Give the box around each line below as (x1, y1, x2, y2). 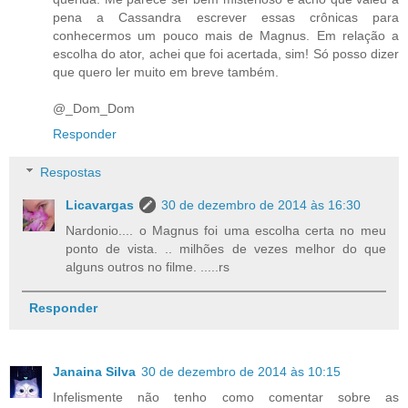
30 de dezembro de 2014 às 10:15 (141, 364, 341, 380)
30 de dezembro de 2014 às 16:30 (161, 197, 362, 212)
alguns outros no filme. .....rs (66, 259, 230, 274)
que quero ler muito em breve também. (53, 65, 279, 80)
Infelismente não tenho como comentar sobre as (53, 390, 399, 405)
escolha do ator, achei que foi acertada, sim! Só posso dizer (53, 46, 399, 62)
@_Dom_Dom (53, 101, 135, 117)
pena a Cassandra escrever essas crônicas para (53, 10, 399, 25)
